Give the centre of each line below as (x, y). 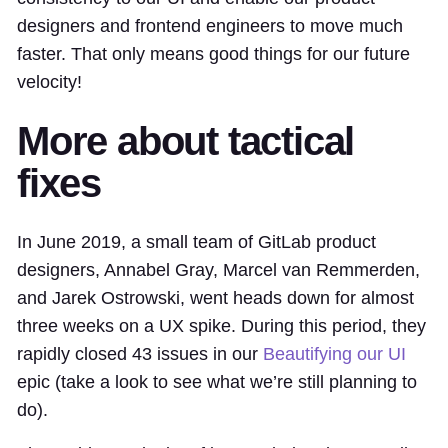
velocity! (49, 81)
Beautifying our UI (334, 353)
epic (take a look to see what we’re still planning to (217, 381)
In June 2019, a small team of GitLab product (196, 241)
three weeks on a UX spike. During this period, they (221, 325)
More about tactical (186, 140)
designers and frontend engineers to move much (210, 25)
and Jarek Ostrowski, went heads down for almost (215, 297)
